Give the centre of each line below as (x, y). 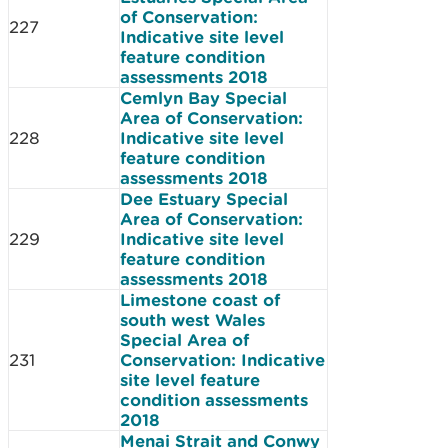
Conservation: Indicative (222, 359)
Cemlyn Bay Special (203, 97)
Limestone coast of (200, 299)
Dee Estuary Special (204, 198)
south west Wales (192, 319)
